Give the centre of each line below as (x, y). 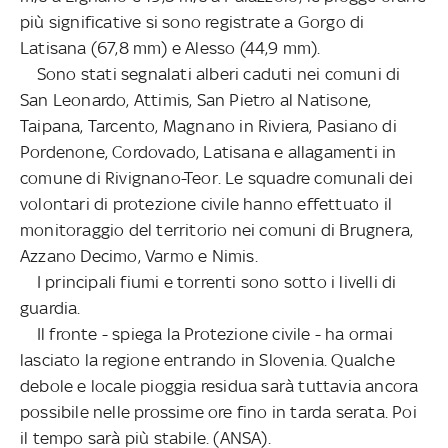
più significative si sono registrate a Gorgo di (192, 21)
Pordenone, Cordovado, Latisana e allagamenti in (208, 151)
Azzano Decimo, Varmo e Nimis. (139, 255)
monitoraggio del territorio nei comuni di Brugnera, (217, 229)
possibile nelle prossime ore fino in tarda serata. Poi (218, 411)
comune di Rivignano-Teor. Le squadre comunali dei (216, 177)
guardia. (50, 307)
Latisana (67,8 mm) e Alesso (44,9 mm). (170, 47)
